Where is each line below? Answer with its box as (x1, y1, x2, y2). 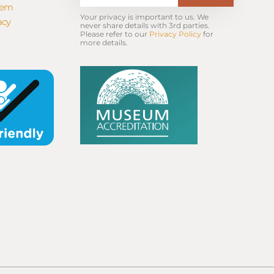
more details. (80, 38, 128, 48)
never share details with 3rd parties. (80, 21, 210, 31)
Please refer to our (80, 29, 149, 39)
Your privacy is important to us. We (80, 12, 209, 22)
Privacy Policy (149, 29, 201, 39)
